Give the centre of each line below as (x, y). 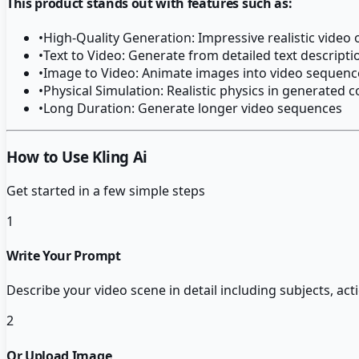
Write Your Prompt (64, 256)
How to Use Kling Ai (77, 157)
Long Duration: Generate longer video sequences (193, 109)
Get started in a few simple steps (106, 190)
